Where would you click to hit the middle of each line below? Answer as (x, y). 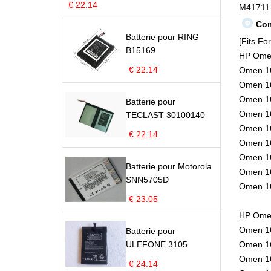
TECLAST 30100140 (165, 115)
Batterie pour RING (162, 37)
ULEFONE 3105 (157, 244)
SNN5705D (147, 180)
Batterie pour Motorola (169, 166)
